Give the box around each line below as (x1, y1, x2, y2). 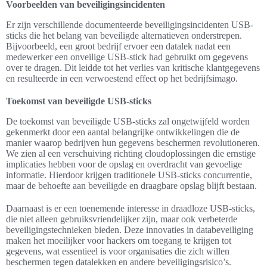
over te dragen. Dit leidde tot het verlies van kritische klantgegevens (6, 63, 260, 73)
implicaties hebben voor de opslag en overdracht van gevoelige (6, 159, 242, 170)
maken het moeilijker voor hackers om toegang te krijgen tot (6, 235, 231, 246)
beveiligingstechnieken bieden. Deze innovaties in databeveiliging (6, 225, 253, 235)
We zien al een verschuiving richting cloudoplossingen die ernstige (6, 148, 256, 159)
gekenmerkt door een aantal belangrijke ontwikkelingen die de (6, 127, 240, 138)
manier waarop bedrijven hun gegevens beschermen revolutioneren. (6, 138, 260, 148)
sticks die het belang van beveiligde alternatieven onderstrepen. (6, 30, 242, 41)
